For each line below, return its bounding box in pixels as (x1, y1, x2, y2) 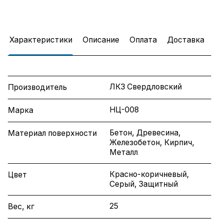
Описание (83, 35, 119, 45)
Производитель (8, 83, 67, 92)
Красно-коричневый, (109, 170, 189, 179)
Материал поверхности (8, 129, 97, 138)
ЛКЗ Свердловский (109, 82, 182, 92)
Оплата (130, 35, 157, 45)
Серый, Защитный (109, 179, 178, 189)
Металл (109, 148, 138, 157)
